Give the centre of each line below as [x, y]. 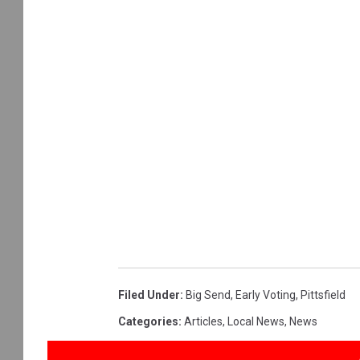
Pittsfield [323, 295]
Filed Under [149, 295]
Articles [203, 321]
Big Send [208, 295]
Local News [256, 321]
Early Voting [266, 295]
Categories [148, 321]
